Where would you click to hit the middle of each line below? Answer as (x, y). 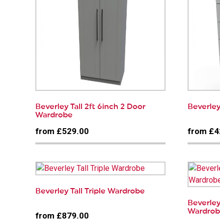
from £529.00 (62, 131)
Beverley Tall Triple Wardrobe (90, 191)
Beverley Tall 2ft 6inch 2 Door (90, 107)
